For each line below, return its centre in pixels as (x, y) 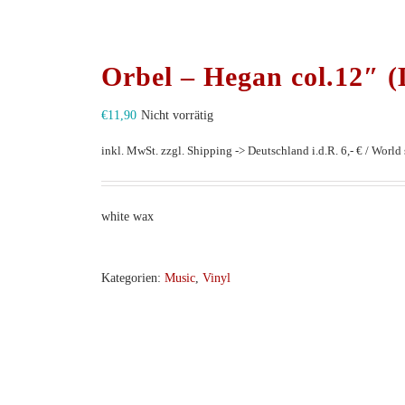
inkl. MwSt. (130, 151)
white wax (127, 216)
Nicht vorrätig (177, 115)
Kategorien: (133, 278)
